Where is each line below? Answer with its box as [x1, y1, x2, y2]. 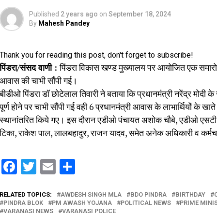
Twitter [36, 157, 84, 176]
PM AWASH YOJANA [52, 199, 112, 206]
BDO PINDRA [130, 190, 167, 198]
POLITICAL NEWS [121, 199, 171, 206]
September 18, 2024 [108, 10, 171, 18]
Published [29, 10, 59, 18]
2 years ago [61, 10, 98, 18]
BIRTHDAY [175, 190, 205, 198]
